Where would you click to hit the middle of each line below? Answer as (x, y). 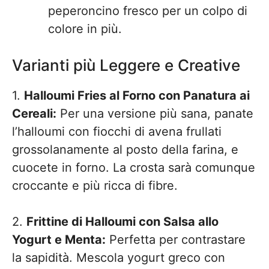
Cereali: (34, 113)
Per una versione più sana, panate (155, 113)
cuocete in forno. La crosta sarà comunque (134, 168)
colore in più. (85, 29)
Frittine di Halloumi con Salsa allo (122, 222)
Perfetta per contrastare (176, 240)
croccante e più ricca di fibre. (95, 186)
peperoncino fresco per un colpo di (148, 11)
